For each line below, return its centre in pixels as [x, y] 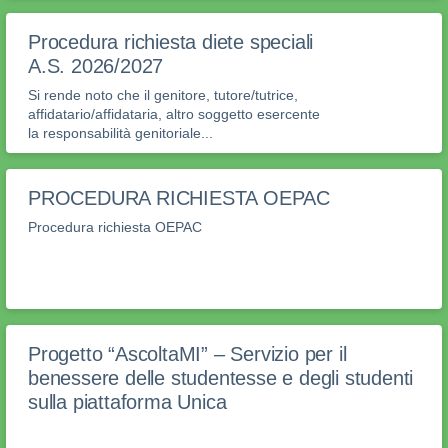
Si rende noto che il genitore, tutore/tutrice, [163, 95]
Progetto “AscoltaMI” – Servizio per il [187, 354]
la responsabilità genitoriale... [120, 133]
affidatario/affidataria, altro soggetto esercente [174, 114]
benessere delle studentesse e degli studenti [221, 378]
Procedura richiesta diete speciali [171, 42]
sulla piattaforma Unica [127, 402]
